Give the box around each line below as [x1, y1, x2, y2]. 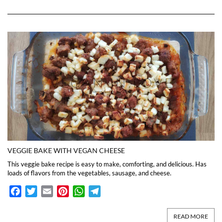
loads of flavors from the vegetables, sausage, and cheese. [7, 169, 171, 177]
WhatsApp [85, 186, 122, 196]
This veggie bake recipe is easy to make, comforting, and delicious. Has [7, 160, 207, 168]
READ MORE [173, 213, 208, 221]
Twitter [37, 186, 62, 196]
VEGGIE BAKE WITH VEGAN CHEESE [7, 146, 125, 155]
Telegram [101, 186, 131, 196]
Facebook [21, 186, 55, 196]
